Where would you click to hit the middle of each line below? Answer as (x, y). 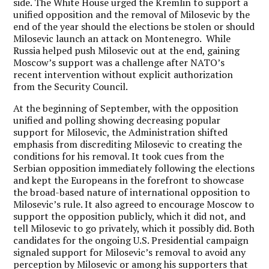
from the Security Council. (71, 86)
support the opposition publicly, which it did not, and (130, 216)
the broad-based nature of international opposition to (132, 192)
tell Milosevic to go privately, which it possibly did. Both (134, 228)
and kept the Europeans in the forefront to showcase (129, 180)
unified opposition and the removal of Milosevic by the (132, 14)
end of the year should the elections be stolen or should (134, 26)
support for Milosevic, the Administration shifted (121, 132)
